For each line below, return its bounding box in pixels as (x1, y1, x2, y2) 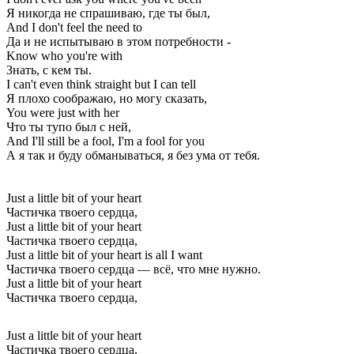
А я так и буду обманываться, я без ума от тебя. (6, 148, 260, 162)
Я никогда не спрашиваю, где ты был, (6, 6, 210, 20)
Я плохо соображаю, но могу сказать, (6, 91, 207, 105)
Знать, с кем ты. (6, 62, 92, 77)
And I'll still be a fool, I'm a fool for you (6, 134, 205, 148)
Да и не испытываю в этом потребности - (6, 34, 231, 48)
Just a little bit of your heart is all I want (6, 247, 202, 262)
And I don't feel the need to (6, 20, 142, 34)
